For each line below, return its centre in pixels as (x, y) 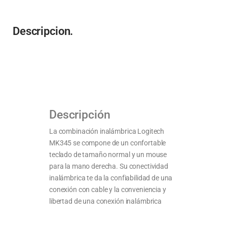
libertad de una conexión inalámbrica (105, 201)
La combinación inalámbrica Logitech (107, 131)
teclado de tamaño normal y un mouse (108, 154)
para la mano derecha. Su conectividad (109, 166)
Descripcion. (43, 31)
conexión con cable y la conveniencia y (108, 189)
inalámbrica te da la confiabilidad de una (111, 178)
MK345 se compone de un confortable (108, 143)
